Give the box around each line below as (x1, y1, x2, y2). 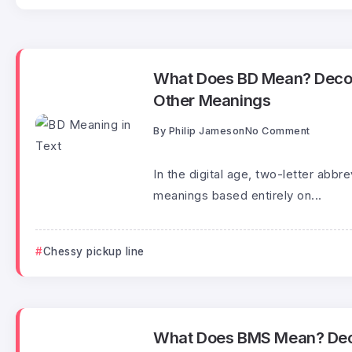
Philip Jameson (168, 125, 245, 137)
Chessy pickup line (42, 245, 145, 258)
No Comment (244, 125, 310, 137)
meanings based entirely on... (153, 188, 322, 203)
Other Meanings (153, 90, 271, 111)
